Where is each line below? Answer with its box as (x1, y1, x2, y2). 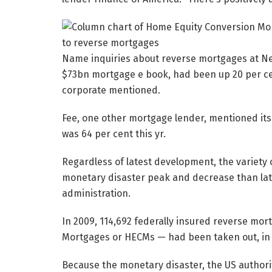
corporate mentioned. (62, 84, 160, 97)
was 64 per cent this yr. (62, 128, 166, 140)
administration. (62, 188, 131, 200)
